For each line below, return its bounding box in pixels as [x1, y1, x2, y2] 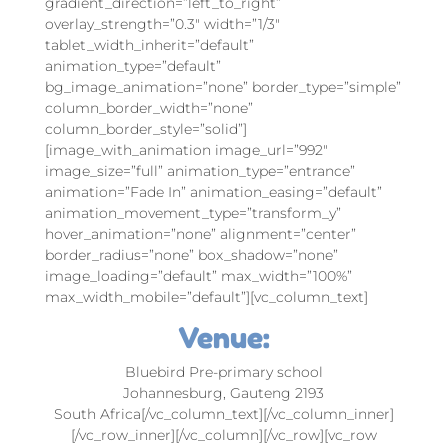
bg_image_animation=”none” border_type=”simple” [44, 77, 401, 96]
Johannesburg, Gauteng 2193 [123, 383, 325, 402]
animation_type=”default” [44, 56, 221, 75]
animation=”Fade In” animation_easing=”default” [44, 182, 382, 201]
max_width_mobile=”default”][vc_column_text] [44, 287, 368, 306]
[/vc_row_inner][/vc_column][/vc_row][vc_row [70, 425, 377, 444]
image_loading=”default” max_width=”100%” [44, 266, 352, 285]
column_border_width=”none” [44, 98, 253, 117]
